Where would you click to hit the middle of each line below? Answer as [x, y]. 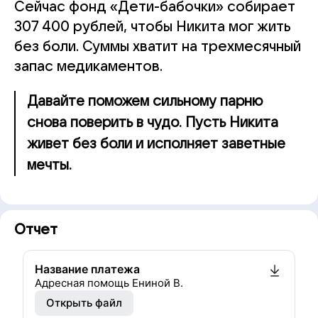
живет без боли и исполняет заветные [156, 144]
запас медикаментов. [88, 67]
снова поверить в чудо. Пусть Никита [153, 123]
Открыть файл [84, 303]
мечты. [49, 165]
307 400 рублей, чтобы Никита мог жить [153, 27]
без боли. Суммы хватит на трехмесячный [158, 47]
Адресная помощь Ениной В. [109, 283]
